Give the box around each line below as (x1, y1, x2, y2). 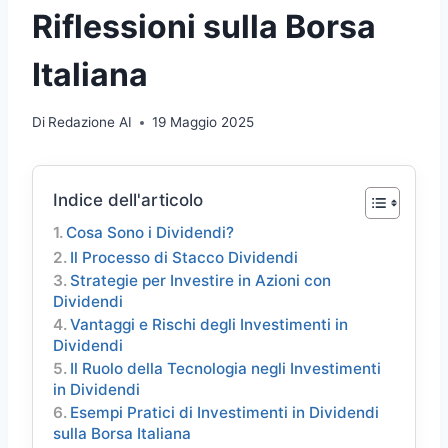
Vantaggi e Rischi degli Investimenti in (70, 315, 349, 335)
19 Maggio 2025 (152, 114, 255, 131)
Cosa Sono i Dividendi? (66, 223, 235, 243)
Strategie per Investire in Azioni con (70, 271, 332, 291)
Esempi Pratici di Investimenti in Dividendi (70, 403, 380, 423)
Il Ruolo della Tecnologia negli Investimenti (70, 359, 382, 379)
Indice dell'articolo (53, 190, 203, 211)
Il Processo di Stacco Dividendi (70, 248, 299, 268)
